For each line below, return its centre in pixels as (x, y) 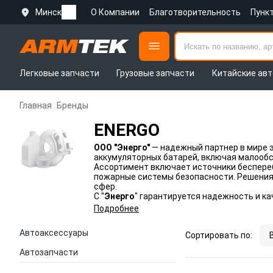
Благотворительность (195, 12)
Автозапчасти (49, 252)
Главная (36, 105)
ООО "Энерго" (122, 147)
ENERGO (127, 130)
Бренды (73, 105)
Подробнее (116, 208)
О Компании (115, 12)
